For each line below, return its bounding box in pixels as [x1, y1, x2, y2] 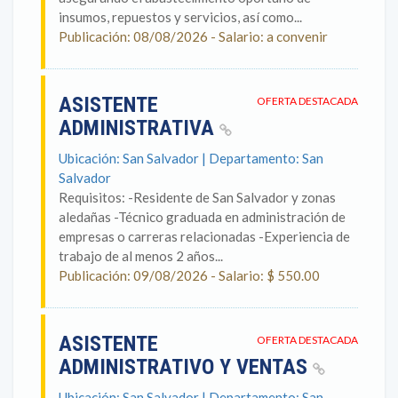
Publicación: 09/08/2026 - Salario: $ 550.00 [59, 267, 320, 283]
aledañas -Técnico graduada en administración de [59, 209, 346, 225]
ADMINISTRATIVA [59, 115, 219, 140]
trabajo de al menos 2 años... [59, 248, 223, 264]
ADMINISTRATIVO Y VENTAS [59, 354, 313, 379]
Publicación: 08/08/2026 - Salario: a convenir [59, 28, 328, 44]
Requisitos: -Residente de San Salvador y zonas [59, 189, 336, 205]
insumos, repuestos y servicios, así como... [59, 9, 302, 25]
